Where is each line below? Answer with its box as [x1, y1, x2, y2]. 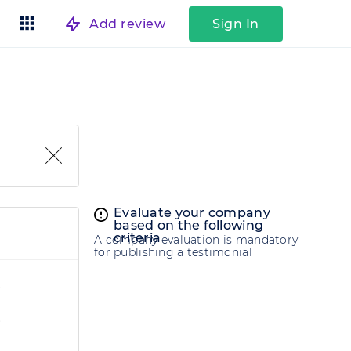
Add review [89, 16, 165, 31]
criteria [114, 230, 161, 246]
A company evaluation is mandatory [94, 233, 299, 248]
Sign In [212, 16, 259, 31]
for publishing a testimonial [94, 245, 252, 260]
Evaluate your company [114, 205, 270, 221]
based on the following [114, 218, 264, 233]
